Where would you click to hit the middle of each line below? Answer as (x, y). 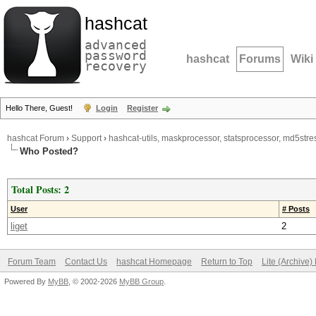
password (116, 55)
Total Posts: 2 (40, 189)
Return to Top (227, 262)
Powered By (26, 281)
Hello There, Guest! (40, 108)
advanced (116, 45)
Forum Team (32, 262)
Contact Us (86, 262)
